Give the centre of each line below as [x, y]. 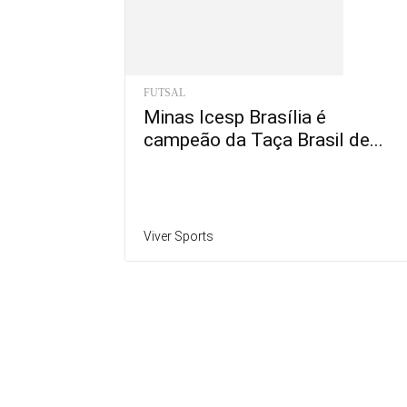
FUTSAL [164, 92]
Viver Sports [179, 236]
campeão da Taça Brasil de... [263, 139]
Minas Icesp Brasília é [235, 117]
